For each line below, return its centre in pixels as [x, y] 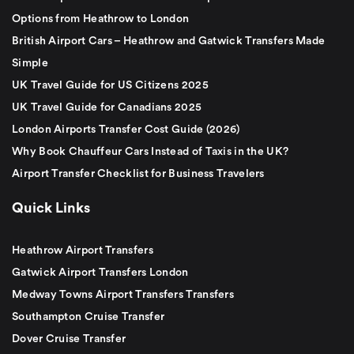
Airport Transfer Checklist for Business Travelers [138, 173]
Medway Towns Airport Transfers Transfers [123, 294]
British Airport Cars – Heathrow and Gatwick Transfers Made [169, 41]
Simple [30, 63]
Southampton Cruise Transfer [88, 316]
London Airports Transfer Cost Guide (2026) [126, 129]
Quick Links [51, 207]
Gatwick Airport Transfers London [100, 272]
